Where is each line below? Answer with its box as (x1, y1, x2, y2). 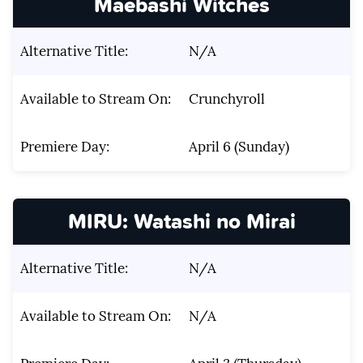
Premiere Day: (19, 138, 109, 156)
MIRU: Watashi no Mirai (67, 205, 296, 237)
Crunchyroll (188, 90, 265, 109)
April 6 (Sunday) (188, 138, 289, 156)
